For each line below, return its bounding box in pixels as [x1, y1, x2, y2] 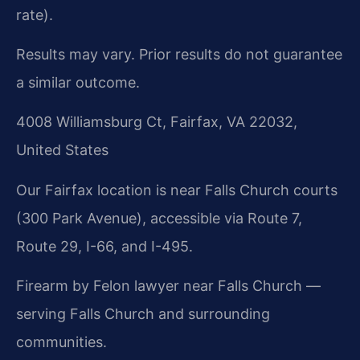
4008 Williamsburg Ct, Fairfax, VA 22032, [16, 113, 297, 131]
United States [16, 141, 108, 159]
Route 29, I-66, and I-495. [16, 237, 193, 255]
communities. [16, 333, 107, 351]
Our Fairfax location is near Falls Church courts [16, 181, 337, 198]
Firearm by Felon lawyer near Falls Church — [16, 277, 321, 295]
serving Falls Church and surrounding [16, 305, 270, 323]
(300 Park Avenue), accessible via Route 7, [16, 209, 302, 227]
